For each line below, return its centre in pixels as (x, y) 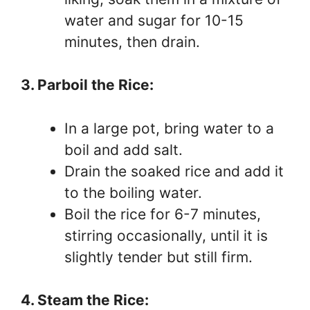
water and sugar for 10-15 (154, 20)
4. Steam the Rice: (85, 300)
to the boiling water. (133, 192)
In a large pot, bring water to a (169, 128)
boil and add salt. (124, 149)
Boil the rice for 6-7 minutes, (163, 214)
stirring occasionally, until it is (166, 235)
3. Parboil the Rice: (87, 85)
